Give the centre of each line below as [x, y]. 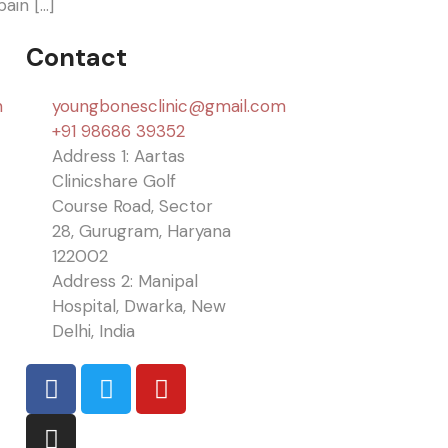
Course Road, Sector [133, 206]
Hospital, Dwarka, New [139, 306]
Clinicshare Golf [114, 181]
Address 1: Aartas [119, 156]
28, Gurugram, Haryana [142, 231]
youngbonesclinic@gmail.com [169, 106]
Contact [76, 58]
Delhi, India [94, 331]
